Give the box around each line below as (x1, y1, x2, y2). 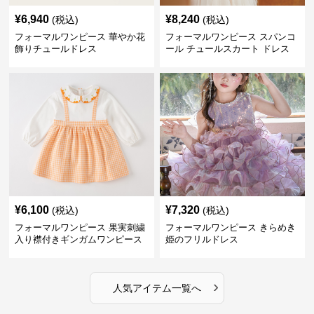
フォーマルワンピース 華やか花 (15, 31, 146, 42)
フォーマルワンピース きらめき (165, 221, 296, 233)
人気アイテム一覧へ (112, 282, 201, 294)
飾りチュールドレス (15, 43, 97, 54)
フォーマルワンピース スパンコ (165, 31, 296, 42)
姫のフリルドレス (165, 233, 238, 245)
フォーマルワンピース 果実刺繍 (15, 221, 146, 233)
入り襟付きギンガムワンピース (15, 233, 143, 245)
